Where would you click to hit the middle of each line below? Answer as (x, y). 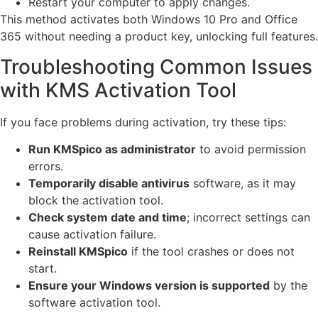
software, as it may (243, 183)
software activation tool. (94, 303)
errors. (46, 166)
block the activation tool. (96, 201)
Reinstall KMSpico (78, 252)
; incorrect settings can (248, 218)
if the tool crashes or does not (211, 252)
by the (289, 286)
